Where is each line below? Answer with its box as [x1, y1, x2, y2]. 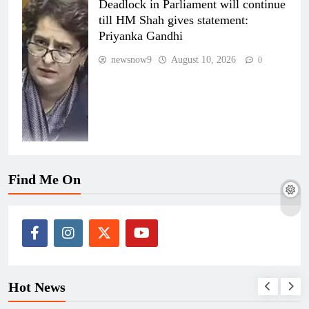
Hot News [8, 279, 66, 295]
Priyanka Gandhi [99, 29, 183, 43]
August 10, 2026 [171, 54, 236, 66]
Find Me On [8, 172, 81, 188]
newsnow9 [111, 54, 152, 66]
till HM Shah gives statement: [99, 13, 248, 28]
